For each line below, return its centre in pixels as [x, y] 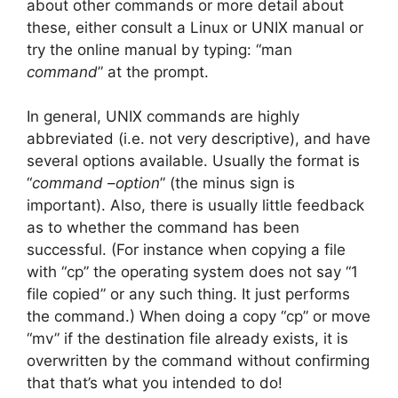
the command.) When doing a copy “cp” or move [199, 317]
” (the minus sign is [227, 183]
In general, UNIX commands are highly [163, 117]
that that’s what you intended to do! [155, 383]
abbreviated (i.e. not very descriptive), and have [199, 139]
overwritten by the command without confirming [198, 361]
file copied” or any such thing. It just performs [188, 295]
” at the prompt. [153, 72]
